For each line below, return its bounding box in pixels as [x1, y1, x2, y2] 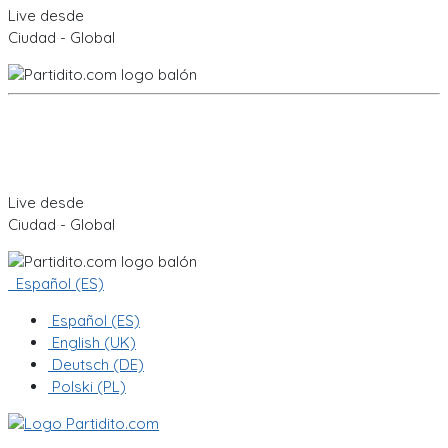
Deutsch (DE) [48, 355, 144, 375]
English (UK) [48, 333, 136, 353]
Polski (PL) [48, 377, 126, 397]
